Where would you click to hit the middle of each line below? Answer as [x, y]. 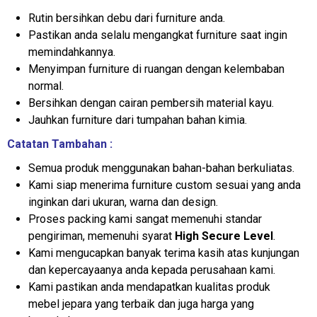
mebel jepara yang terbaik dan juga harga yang [141, 304]
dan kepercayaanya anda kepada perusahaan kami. [152, 270]
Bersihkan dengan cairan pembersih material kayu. [151, 103]
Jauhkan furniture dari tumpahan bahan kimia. [138, 120]
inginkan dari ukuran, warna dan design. [123, 202]
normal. [46, 86]
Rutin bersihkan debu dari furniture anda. [127, 18]
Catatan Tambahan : [60, 144]
